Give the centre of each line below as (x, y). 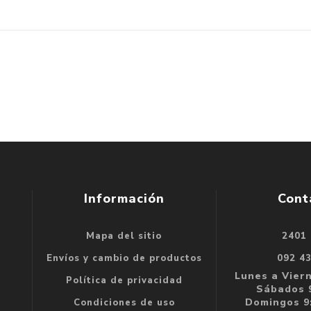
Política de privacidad (124, 280)
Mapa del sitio (124, 236)
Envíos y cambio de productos (124, 258)
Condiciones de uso (124, 302)
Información (124, 198)
